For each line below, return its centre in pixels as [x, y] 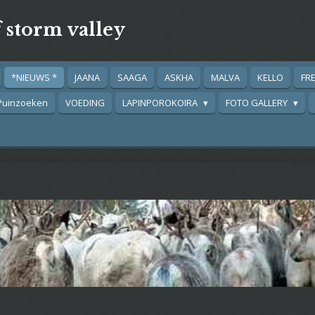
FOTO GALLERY [258, 103]
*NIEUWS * [34, 77]
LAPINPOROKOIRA [161, 103]
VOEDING [85, 103]
